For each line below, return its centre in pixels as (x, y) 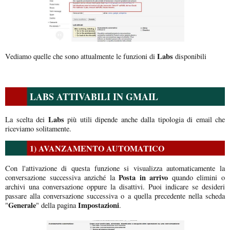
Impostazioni (98, 205)
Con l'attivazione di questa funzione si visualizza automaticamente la (115, 168)
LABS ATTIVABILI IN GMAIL (94, 96)
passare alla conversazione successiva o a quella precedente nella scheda (115, 196)
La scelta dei (25, 119)
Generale (22, 205)
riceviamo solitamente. (38, 128)
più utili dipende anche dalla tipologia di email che (144, 119)
